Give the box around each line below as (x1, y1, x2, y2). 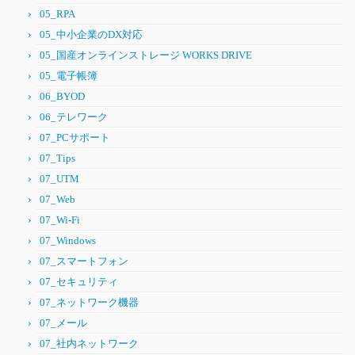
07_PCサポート (40, 132, 110, 143)
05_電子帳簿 (40, 70, 97, 82)
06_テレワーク (40, 111, 108, 123)
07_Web (40, 193, 75, 205)
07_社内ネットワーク (40, 338, 139, 349)
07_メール (40, 317, 87, 329)
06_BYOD (40, 90, 85, 102)
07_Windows (40, 235, 96, 246)
